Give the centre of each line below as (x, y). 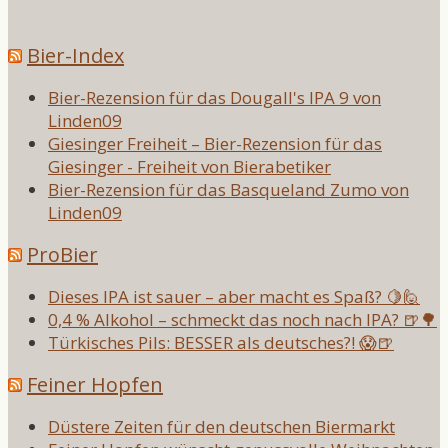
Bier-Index (75, 55)
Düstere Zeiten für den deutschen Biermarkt (221, 426)
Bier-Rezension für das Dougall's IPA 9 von (214, 97)
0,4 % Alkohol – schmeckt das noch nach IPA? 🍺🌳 (242, 319)
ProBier (62, 254)
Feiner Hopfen (95, 384)
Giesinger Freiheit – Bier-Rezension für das (215, 143)
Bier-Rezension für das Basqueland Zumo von (228, 189)
